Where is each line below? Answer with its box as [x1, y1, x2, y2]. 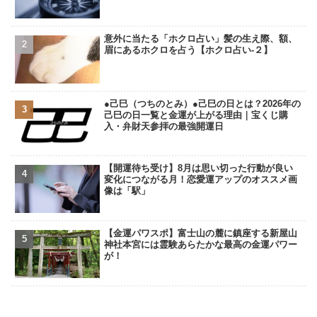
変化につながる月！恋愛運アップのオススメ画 [104, 174, 298, 185]
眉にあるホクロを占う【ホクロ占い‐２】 [104, 45, 273, 56]
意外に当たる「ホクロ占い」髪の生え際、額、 [104, 33, 298, 45]
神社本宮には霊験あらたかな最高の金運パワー [104, 239, 298, 250]
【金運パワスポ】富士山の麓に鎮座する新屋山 [104, 228, 298, 239]
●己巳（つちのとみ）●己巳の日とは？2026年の [104, 98, 301, 109]
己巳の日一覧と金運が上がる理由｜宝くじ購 [104, 109, 289, 120]
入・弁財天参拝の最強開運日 [104, 120, 224, 132]
